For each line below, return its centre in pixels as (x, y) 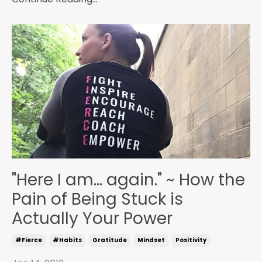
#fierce (29, 240)
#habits (67, 240)
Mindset (151, 240)
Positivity (191, 240)
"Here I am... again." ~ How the (128, 180)
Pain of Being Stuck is (97, 199)
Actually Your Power (92, 218)
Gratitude (110, 240)
